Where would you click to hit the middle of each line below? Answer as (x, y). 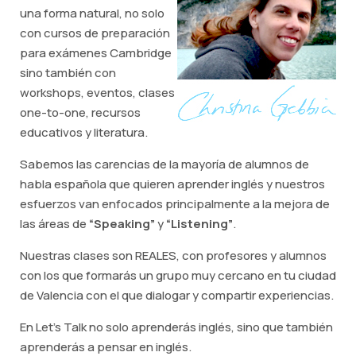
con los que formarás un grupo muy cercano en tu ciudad (178, 275)
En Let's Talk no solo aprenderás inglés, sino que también (176, 327)
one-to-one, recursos (80, 112)
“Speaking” (122, 224)
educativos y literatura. (84, 132)
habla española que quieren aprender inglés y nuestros (172, 184)
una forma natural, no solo (92, 13)
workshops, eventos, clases (97, 93)
